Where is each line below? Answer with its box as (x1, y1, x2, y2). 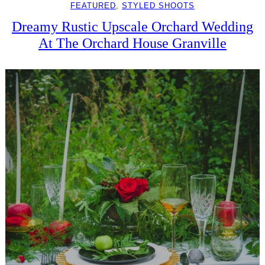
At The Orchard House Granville (38, 35, 227, 51)
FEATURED (70, 1, 116, 11)
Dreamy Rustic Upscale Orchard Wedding (11, 18, 253, 35)
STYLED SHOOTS (121, 1, 195, 11)
